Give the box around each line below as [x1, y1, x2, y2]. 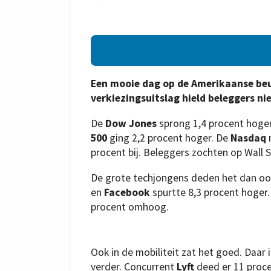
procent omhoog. [91, 200, 169, 214]
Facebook [104, 185, 152, 199]
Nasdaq [230, 131, 269, 145]
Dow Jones [105, 117, 159, 131]
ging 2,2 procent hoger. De [107, 131, 230, 145]
